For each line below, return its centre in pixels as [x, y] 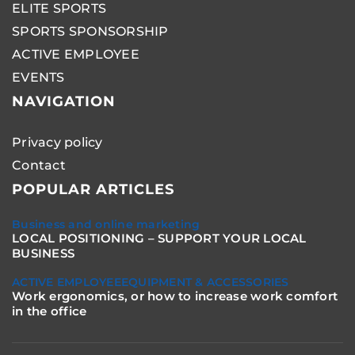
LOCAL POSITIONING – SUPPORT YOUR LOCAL [159, 238]
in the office [50, 311]
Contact [39, 165]
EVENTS [38, 77]
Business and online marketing [106, 224]
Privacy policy [57, 142]
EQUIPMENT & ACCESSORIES [205, 282]
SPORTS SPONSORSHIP [90, 31]
